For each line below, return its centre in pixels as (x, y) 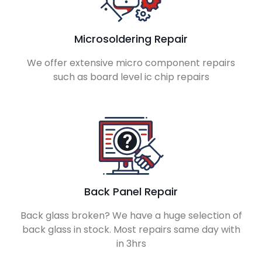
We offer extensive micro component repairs (131, 63)
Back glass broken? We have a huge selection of (131, 216)
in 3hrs (131, 244)
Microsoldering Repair (131, 39)
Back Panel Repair (131, 192)
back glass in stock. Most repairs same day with (131, 230)
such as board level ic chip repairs (131, 77)
